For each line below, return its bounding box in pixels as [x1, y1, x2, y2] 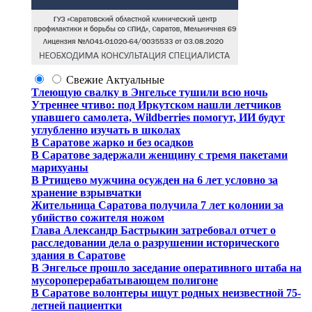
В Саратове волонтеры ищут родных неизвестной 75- [31, 287, 301, 299]
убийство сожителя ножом [31, 212, 164, 224]
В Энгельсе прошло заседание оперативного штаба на [31, 262, 302, 274]
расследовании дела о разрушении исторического [31, 237, 279, 249]
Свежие [66, 74, 103, 86]
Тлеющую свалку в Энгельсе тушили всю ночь [31, 86, 267, 98]
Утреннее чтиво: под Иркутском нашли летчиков [31, 99, 281, 111]
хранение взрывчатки [31, 187, 141, 198]
